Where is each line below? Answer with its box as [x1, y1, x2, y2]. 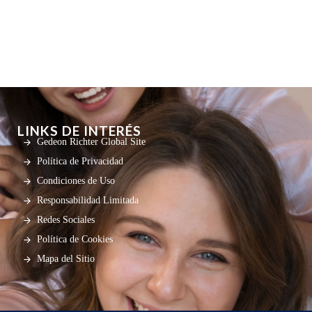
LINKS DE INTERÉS [17, 123, 142, 139]
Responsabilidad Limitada [37, 195, 139, 205]
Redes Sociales [37, 214, 95, 225]
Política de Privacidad [37, 156, 124, 166]
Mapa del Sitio [37, 253, 95, 264]
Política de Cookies [37, 234, 114, 244]
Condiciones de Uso [37, 175, 116, 186]
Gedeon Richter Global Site [37, 136, 146, 147]
